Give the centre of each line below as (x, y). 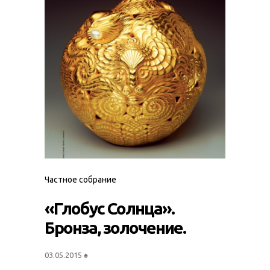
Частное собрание (80, 180)
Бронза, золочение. (115, 228)
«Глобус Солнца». (109, 209)
